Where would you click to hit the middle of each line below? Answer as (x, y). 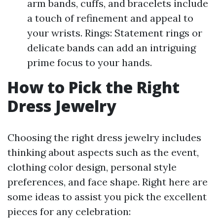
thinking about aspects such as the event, (103, 152)
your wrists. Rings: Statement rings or (115, 33)
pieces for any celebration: (69, 211)
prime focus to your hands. (90, 62)
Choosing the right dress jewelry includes (104, 137)
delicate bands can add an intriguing (111, 48)
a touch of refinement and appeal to (110, 18)
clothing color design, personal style (92, 167)
